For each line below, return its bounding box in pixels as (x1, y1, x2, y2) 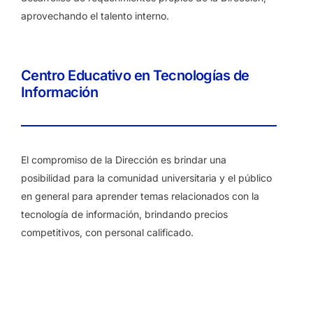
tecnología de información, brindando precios (21, 208, 228, 220)
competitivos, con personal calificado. (21, 226, 194, 238)
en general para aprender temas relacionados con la (21, 190, 259, 202)
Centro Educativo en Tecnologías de (21, 67, 249, 84)
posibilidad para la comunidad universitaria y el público (21, 172, 272, 184)
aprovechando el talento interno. (21, 10, 169, 22)
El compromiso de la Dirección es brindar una (21, 154, 226, 166)
